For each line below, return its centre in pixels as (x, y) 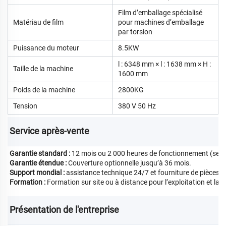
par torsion (135, 32)
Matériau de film (38, 22)
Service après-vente (50, 131)
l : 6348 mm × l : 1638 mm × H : (164, 64)
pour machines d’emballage (161, 22)
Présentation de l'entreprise (65, 209)
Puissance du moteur (46, 48)
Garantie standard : (41, 153)
